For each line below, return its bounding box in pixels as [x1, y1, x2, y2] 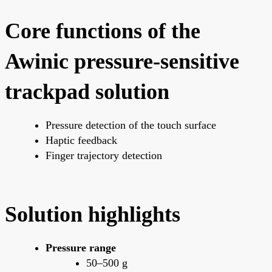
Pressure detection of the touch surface [46, 119, 216, 132]
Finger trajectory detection [46, 149, 162, 162]
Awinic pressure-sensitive [5, 49, 239, 74]
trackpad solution [5, 80, 169, 104]
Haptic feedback [46, 134, 117, 147]
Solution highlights [5, 202, 180, 227]
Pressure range [46, 242, 116, 254]
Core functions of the [5, 19, 200, 44]
